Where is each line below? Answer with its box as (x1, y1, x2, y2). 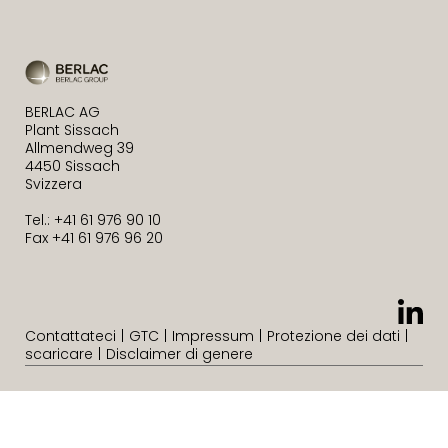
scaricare (25, 343, 93, 364)
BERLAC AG (25, 101, 100, 122)
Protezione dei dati (267, 325, 400, 346)
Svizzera (25, 173, 82, 194)
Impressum (172, 325, 254, 346)
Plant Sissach (25, 119, 119, 140)
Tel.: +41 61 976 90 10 (25, 209, 161, 230)
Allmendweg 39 (25, 137, 134, 158)
